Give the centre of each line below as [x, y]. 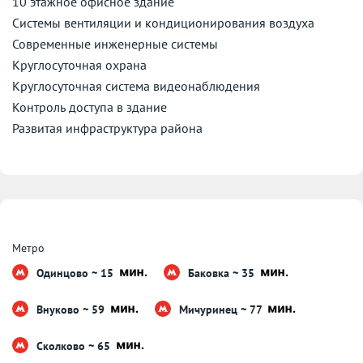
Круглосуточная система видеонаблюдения [136, 85]
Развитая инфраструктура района [107, 128]
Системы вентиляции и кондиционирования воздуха [163, 22]
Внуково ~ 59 [72, 309]
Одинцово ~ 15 [77, 273]
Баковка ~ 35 [223, 273]
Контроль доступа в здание [90, 107]
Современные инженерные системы [115, 43]
